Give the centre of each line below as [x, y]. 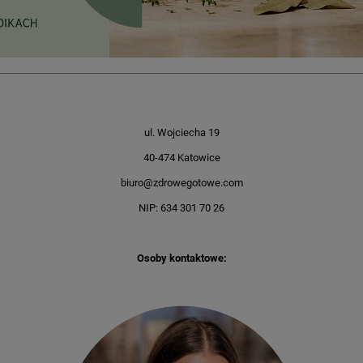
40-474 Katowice [181, 158]
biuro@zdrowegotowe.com [181, 183]
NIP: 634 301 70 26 [181, 208]
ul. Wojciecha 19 [181, 133]
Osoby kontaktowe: [181, 258]
